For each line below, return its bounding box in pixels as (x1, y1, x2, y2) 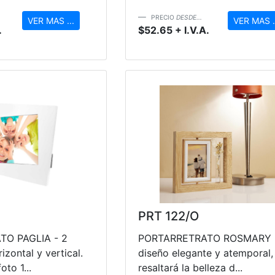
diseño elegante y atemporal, (137, 246, 273, 259)
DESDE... (176, 13, 202, 21)
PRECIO (150, 13, 176, 21)
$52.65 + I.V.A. (137, 23, 209, 36)
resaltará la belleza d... (137, 261, 242, 274)
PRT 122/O (137, 208, 199, 223)
